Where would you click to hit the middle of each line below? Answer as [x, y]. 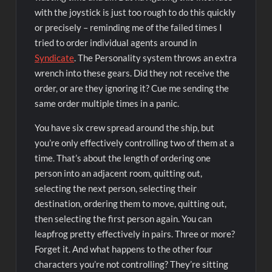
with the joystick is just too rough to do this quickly [135, 12]
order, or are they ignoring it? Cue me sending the [132, 88]
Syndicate [55, 57]
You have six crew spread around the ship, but [125, 127]
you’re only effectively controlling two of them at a [135, 142]
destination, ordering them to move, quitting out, [131, 203]
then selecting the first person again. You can [124, 218]
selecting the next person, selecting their [116, 188]
